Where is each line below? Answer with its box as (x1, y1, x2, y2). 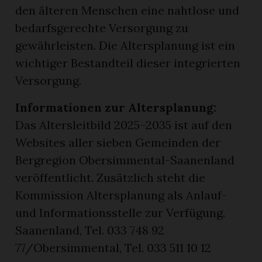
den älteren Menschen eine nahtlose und (15, 2, 240, 18)
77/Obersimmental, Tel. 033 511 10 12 (15, 240, 212, 255)
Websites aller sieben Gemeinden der (15, 135, 221, 150)
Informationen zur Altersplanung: (15, 99, 217, 115)
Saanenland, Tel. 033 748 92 (15, 222, 165, 237)
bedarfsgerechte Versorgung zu (15, 20, 189, 35)
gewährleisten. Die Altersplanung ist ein (15, 37, 236, 53)
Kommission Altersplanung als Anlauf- (15, 187, 227, 202)
